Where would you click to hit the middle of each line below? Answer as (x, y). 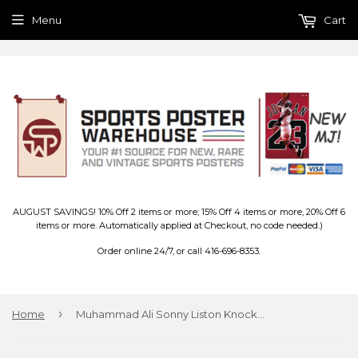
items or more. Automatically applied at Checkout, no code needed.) (179, 226)
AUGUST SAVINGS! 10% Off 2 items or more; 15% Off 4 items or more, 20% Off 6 (179, 212)
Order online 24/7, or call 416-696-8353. (179, 251)
